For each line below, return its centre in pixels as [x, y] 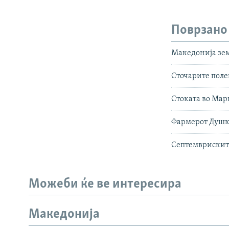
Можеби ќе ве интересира [105, 184]
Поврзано [200, 31]
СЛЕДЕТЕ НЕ [27, 219]
